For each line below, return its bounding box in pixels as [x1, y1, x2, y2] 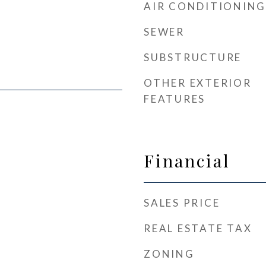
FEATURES [144, 93, 205, 105]
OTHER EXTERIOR [144, 77, 252, 89]
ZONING [144, 248, 195, 260]
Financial [144, 149, 230, 172]
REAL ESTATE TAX [144, 222, 252, 235]
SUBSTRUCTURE [144, 51, 242, 64]
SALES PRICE [144, 197, 220, 209]
